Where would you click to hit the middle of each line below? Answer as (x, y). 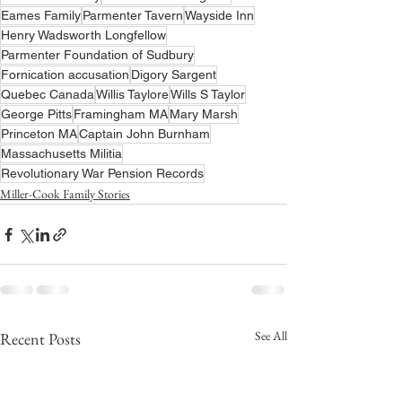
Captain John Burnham (144, 134)
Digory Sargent (174, 74)
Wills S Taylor (208, 94)
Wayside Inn (219, 15)
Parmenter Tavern (133, 15)
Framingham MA (121, 114)
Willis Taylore (132, 94)
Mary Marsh (204, 114)
